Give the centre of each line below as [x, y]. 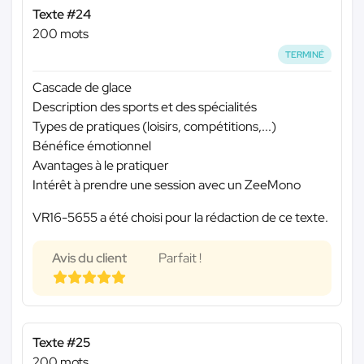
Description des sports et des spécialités [145, 107]
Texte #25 [61, 343]
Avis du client [89, 258]
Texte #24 [62, 14]
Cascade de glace [82, 88]
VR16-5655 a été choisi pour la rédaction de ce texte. [180, 218]
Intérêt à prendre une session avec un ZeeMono [167, 185]
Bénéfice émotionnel [92, 146]
